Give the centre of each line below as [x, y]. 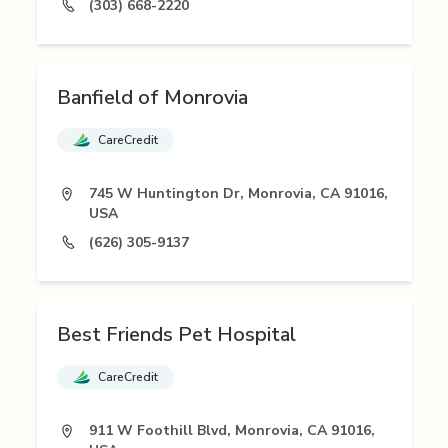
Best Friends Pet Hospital [176, 335]
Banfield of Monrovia [152, 98]
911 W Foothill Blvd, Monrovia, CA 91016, [231, 431]
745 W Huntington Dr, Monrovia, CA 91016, [238, 194]
